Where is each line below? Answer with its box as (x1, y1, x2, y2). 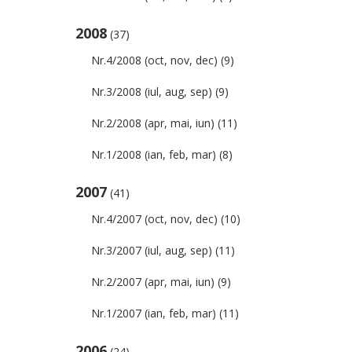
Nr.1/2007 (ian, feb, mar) (91, 306, 216, 321)
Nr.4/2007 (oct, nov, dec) (91, 211, 218, 226)
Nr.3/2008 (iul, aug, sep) (91, 84, 212, 99)
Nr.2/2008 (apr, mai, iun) (91, 115, 214, 130)
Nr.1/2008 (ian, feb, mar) (91, 147, 216, 162)
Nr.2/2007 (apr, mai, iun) (91, 274, 214, 289)
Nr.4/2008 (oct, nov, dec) (91, 53, 218, 68)
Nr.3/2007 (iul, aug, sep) (91, 243, 212, 258)
